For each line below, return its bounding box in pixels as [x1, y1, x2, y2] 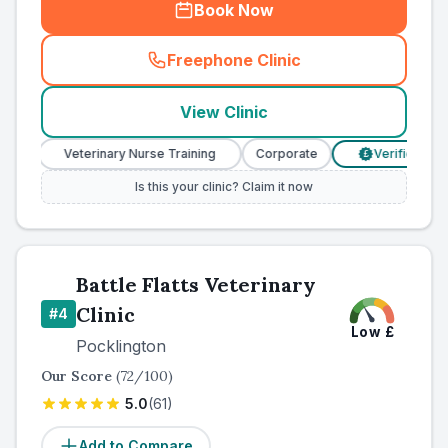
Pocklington [76, 336, 166, 356]
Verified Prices [343, 146, 433, 161]
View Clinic [180, 102, 268, 122]
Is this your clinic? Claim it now [135, 179, 313, 194]
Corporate [225, 146, 288, 161]
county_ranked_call [228, 60, 386, 81]
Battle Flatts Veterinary [76, 272, 316, 297]
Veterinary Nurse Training [33, 146, 186, 161]
